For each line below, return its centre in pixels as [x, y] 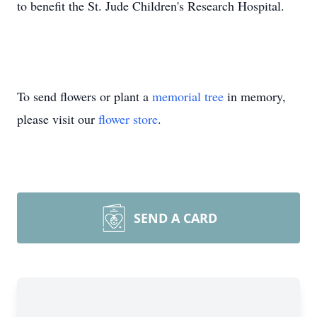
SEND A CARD [175, 218]
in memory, [255, 96]
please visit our [58, 119]
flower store [128, 119]
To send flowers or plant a [85, 96]
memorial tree [188, 96]
